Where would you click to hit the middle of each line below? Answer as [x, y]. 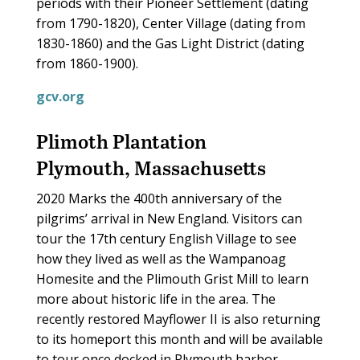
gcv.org [60, 96]
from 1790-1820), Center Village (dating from [170, 23]
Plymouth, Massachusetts [151, 167]
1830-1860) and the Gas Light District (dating [170, 43]
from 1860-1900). [87, 63]
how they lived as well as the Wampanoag [161, 258]
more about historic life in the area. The [155, 299]
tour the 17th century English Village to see [166, 238]
